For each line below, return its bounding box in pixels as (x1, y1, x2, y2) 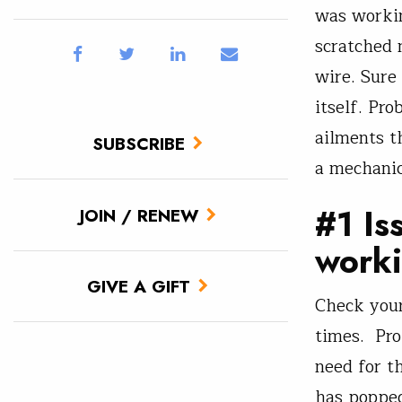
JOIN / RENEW (79, 202, 198, 228)
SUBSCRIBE (92, 131, 185, 157)
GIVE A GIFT (87, 273, 190, 299)
